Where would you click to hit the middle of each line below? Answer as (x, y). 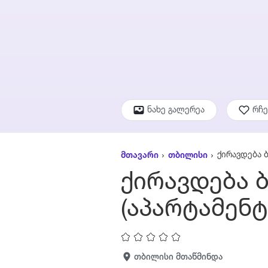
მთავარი (139, 156)
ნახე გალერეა (176, 110)
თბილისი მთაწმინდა (178, 257)
